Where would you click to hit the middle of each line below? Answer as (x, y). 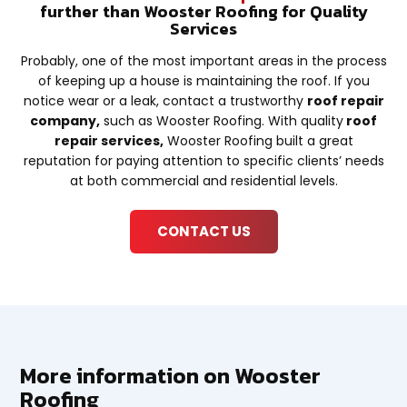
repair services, (109, 141)
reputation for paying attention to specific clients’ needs (203, 161)
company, (65, 121)
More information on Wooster (171, 376)
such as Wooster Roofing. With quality (222, 121)
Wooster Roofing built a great (258, 141)
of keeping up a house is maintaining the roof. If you (203, 81)
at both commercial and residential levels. (203, 181)
